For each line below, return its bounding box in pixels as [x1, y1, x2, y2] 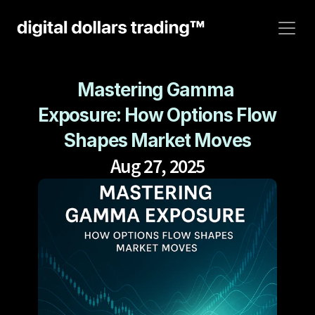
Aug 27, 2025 [110, 153, 205, 179]
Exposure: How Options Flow [37, 104, 276, 126]
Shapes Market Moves [63, 129, 252, 151]
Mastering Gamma [77, 79, 235, 101]
